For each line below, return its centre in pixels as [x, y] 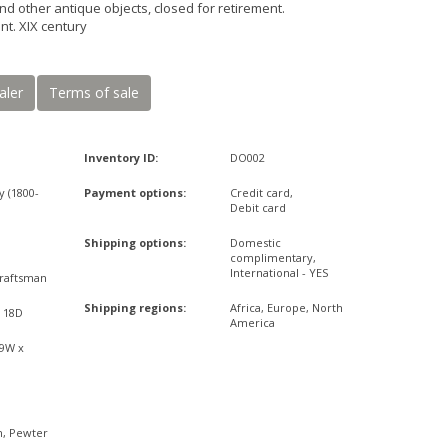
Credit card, [261, 192]
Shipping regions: [134, 307]
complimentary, [272, 257]
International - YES [278, 272]
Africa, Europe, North [286, 307]
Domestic [255, 242]
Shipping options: [134, 242]
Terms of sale [94, 92]
